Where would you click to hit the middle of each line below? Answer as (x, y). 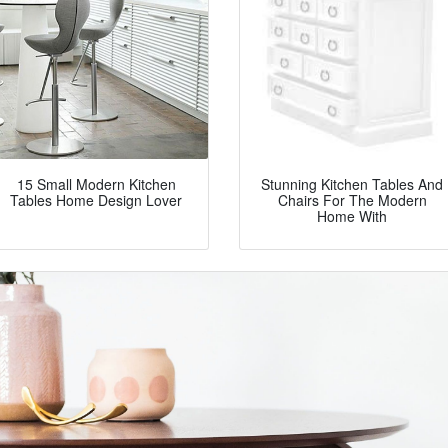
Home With (352, 216)
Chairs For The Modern (352, 200)
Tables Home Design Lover (96, 200)
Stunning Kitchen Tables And (352, 184)
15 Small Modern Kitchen (96, 184)
